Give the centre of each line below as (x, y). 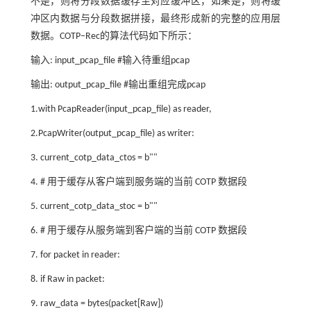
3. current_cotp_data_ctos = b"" (94, 158)
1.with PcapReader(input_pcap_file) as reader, (121, 109)
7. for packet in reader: (75, 255)
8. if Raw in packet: (67, 279)
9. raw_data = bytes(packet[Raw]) (96, 303)
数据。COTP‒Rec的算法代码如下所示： (114, 36)
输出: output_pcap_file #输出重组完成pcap (118, 85)
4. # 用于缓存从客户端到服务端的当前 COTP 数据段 (138, 182)
